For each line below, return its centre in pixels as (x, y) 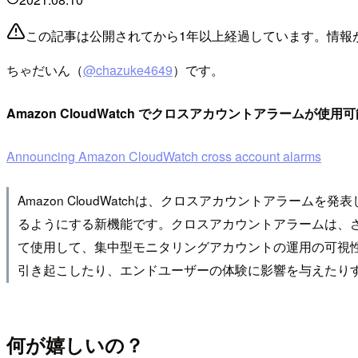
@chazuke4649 (128, 70)
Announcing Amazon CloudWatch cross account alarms (164, 157)
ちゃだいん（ (45, 70)
